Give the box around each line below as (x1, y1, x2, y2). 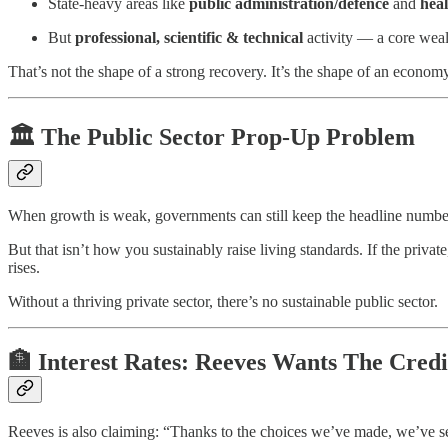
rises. (8, 259, 40, 277)
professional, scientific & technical (75, 29, 303, 47)
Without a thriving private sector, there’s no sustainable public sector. (8, 293, 438, 311)
